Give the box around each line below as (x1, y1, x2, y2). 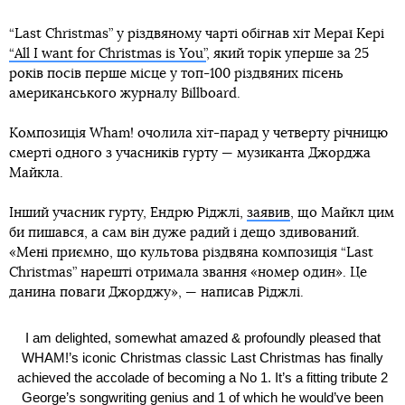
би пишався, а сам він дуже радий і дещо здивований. (9, 226, 360, 240)
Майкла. (9, 166, 63, 181)
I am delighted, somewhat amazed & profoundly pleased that (24, 329, 381, 345)
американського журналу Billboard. (9, 87, 240, 101)
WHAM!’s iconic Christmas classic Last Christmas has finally (22, 349, 383, 365)
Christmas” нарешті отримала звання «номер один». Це (9, 266, 367, 280)
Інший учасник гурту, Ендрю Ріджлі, (9, 206, 247, 221)
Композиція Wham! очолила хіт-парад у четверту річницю (9, 127, 388, 141)
